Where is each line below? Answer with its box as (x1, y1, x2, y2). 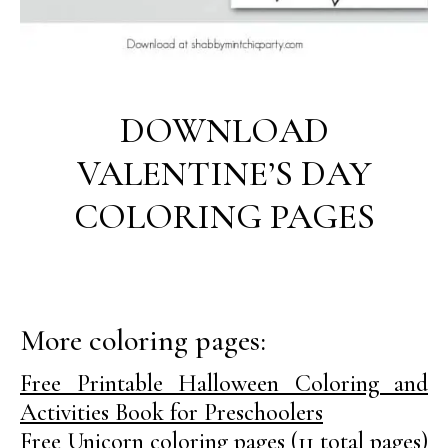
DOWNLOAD (119, 109, 329, 152)
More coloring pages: (20, 322, 266, 359)
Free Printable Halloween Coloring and (20, 369, 428, 398)
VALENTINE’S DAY (76, 152, 372, 195)
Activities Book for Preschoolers (20, 398, 323, 427)
